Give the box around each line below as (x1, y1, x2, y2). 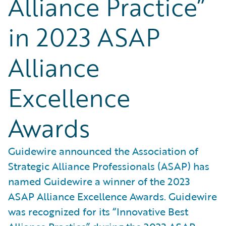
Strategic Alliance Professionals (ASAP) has (8, 158, 209, 174)
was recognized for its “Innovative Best (8, 204, 188, 219)
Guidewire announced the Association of (8, 143, 198, 158)
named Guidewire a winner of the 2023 (8, 174, 190, 189)
